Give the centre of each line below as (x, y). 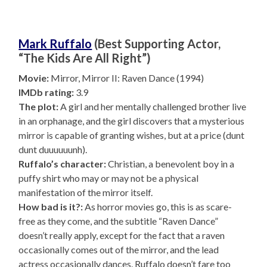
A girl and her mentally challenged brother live (153, 106)
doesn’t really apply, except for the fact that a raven (122, 235)
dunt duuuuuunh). (53, 149)
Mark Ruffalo (55, 43)
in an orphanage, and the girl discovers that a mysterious (132, 120)
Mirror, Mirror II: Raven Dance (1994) (127, 77)
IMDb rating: (46, 92)
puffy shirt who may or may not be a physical (109, 178)
